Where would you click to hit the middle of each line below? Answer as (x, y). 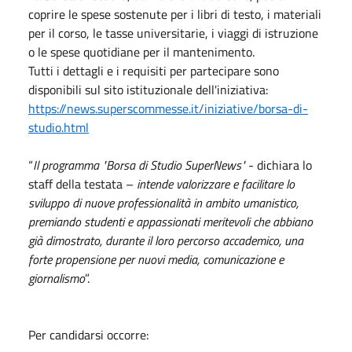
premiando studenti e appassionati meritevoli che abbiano (170, 221)
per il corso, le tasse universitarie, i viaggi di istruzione (173, 33)
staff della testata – (82, 183)
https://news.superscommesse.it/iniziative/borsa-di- (168, 108)
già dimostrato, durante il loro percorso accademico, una (166, 240)
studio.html (59, 127)
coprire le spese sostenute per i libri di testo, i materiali (175, 14)
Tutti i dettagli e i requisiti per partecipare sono (154, 70)
